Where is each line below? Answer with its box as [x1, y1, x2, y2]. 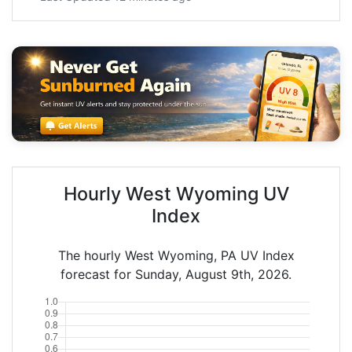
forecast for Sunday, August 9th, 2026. [60, 266, 291, 282]
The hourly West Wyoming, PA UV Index [57, 247, 295, 263]
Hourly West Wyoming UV [63, 181, 289, 205]
